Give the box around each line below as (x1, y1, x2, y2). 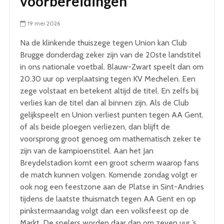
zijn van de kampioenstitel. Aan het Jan (20, 145, 153, 155)
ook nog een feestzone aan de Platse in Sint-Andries (20, 181, 204, 191)
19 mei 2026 (27, 19, 60, 27)
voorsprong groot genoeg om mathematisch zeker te (20, 133, 201, 143)
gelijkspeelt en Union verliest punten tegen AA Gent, (20, 109, 203, 119)
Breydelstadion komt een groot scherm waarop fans (20, 157, 199, 167)
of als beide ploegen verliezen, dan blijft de (20, 121, 170, 131)
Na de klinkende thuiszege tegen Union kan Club (20, 37, 187, 47)
